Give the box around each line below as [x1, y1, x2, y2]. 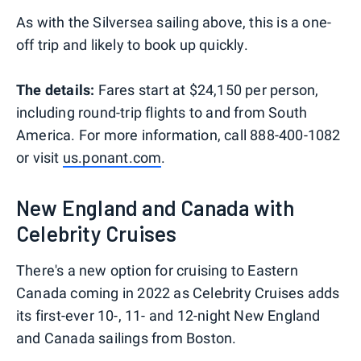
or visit [16, 149, 63, 167]
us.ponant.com [62, 149, 162, 167]
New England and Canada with [16, 195, 295, 221]
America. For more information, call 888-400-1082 [16, 127, 341, 144]
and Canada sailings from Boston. [16, 330, 237, 347]
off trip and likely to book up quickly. [16, 36, 248, 54]
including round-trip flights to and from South [16, 104, 308, 122]
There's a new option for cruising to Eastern [16, 262, 298, 280]
